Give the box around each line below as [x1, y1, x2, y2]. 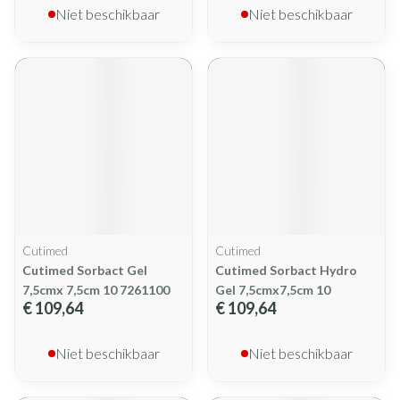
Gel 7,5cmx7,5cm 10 [215, 282, 330, 297]
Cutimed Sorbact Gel [22, 262, 147, 278]
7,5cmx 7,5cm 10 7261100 [22, 282, 170, 297]
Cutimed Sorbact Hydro [215, 262, 357, 278]
